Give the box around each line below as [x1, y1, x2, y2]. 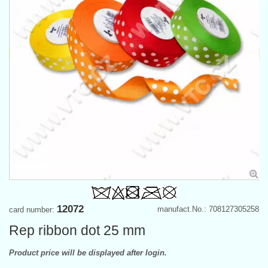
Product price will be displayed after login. [9, 248, 167, 257]
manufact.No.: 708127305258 [157, 204, 259, 214]
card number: [9, 205, 57, 214]
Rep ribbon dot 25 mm [9, 222, 145, 238]
